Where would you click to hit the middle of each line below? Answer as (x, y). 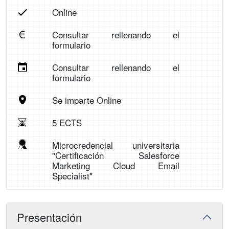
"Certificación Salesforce (116, 155)
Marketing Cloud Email (116, 166)
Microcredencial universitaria (116, 145)
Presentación (49, 217)
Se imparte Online (86, 100)
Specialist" (72, 176)
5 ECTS (67, 123)
